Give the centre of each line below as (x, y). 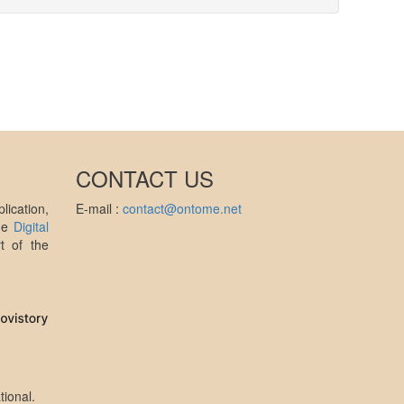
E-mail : (99, 208)
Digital (31, 226)
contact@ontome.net (182, 208)
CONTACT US (144, 178)
